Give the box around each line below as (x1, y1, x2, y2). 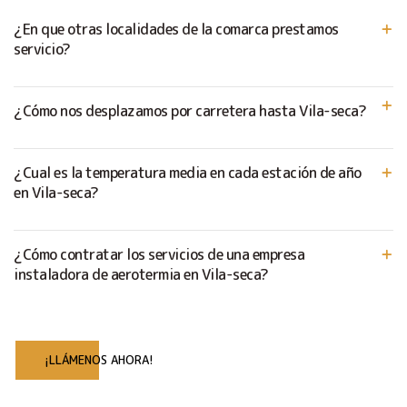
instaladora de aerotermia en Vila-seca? (14, 263, 269, 284)
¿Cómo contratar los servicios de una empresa (14, 243, 304, 264)
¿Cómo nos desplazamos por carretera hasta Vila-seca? (14, 100, 366, 121)
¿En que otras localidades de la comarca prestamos (14, 18, 339, 39)
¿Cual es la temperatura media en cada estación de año (14, 162, 362, 183)
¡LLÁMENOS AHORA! (45, 351, 154, 368)
